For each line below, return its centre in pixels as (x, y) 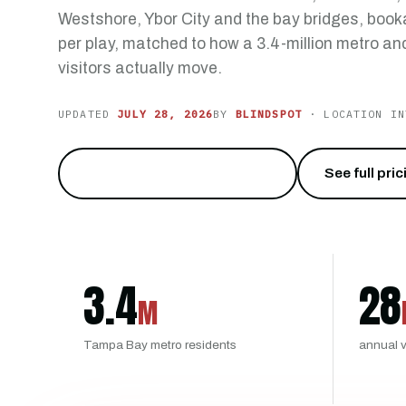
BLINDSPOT (268, 113)
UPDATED (88, 113)
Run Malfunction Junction (170, 173)
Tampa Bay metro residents (160, 344)
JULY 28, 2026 (165, 113)
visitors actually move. (140, 68)
